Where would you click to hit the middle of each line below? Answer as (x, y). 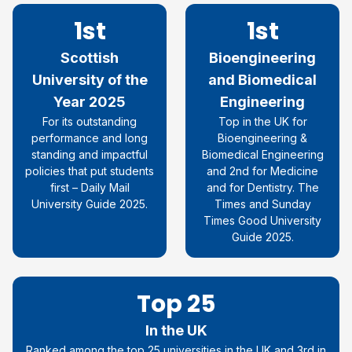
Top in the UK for (262, 121)
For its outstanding (90, 121)
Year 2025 (90, 101)
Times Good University (262, 220)
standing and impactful (90, 154)
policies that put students (90, 170)
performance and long (90, 137)
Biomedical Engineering (262, 154)
